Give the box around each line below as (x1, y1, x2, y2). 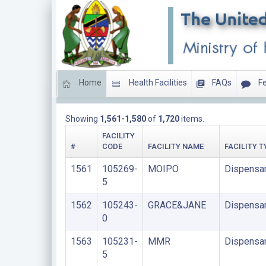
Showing (65, 114, 100, 123)
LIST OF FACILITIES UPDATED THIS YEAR (65, 88, 221, 98)
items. (179, 114, 204, 123)
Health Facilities (126, 78, 187, 88)
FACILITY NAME (147, 142, 204, 151)
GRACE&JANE (147, 199, 206, 211)
